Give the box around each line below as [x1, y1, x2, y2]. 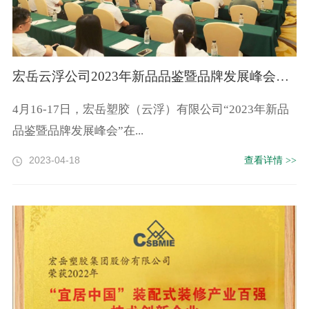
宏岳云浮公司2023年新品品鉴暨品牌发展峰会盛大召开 [275, 69, 289, 84]
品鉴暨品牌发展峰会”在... [12, 124, 143, 138]
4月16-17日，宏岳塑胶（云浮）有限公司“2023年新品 [12, 103, 289, 117]
